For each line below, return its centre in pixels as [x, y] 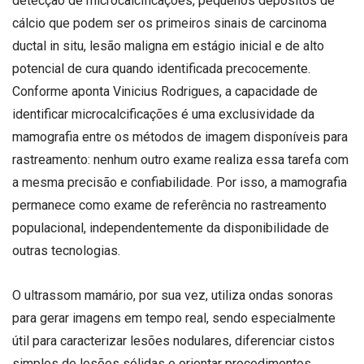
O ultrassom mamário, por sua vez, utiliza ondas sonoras [173, 295]
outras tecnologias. [66, 250]
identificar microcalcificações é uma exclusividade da [163, 114]
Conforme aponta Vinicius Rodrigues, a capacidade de [165, 91]
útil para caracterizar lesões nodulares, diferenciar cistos [173, 341]
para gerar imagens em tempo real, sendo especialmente [174, 318]
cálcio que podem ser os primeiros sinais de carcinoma [169, 23]
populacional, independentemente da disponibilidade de [171, 227]
